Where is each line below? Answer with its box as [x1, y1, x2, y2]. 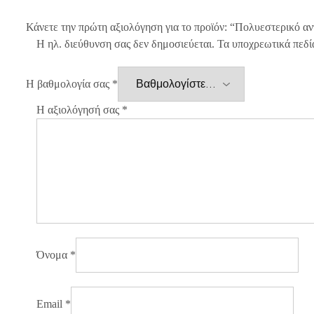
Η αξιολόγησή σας [36, 104, 122, 116]
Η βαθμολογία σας [26, 78, 112, 90]
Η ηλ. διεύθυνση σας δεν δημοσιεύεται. [36, 38, 214, 50]
